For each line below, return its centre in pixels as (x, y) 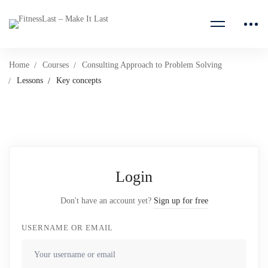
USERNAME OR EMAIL (67, 228)
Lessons (30, 80)
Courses (56, 65)
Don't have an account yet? (107, 201)
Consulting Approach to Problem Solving (152, 65)
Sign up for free (181, 201)
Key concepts (79, 80)
